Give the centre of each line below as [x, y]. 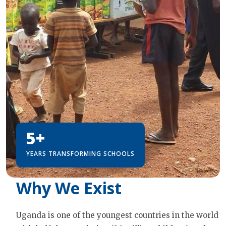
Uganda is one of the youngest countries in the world [117, 215]
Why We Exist [69, 188]
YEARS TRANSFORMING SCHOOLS [80, 154]
